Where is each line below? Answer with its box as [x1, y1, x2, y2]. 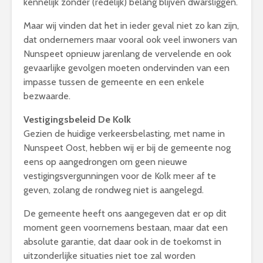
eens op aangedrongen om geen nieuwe [23, 156, 187, 167]
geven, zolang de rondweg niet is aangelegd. [23, 184, 204, 195]
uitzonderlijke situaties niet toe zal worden [23, 249, 195, 261]
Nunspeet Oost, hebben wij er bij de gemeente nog [23, 141, 231, 153]
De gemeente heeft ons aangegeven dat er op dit [23, 207, 227, 219]
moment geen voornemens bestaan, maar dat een [23, 221, 228, 233]
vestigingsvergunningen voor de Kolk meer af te [23, 170, 216, 181]
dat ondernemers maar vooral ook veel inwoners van [23, 33, 237, 45]
